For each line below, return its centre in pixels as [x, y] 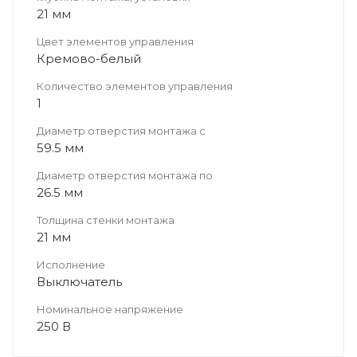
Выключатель [79, 281]
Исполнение [71, 264]
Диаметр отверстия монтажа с [121, 130]
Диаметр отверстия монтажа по [125, 175]
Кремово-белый [89, 58]
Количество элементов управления [135, 86]
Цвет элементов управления [115, 41]
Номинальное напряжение [110, 309]
